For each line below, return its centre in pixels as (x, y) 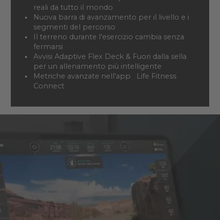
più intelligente (134, 66)
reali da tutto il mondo (73, 7)
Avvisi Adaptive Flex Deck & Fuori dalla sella (110, 56)
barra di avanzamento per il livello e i (124, 17)
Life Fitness (156, 76)
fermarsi (48, 46)
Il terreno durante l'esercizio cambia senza (109, 37)
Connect (49, 86)
